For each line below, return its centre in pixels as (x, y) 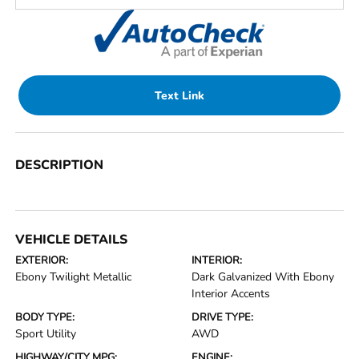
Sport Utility (46, 334)
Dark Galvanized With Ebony (263, 277)
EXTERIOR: (42, 260)
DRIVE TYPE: (222, 317)
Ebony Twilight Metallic (74, 277)
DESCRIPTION (60, 165)
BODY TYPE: (45, 317)
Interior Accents (231, 294)
